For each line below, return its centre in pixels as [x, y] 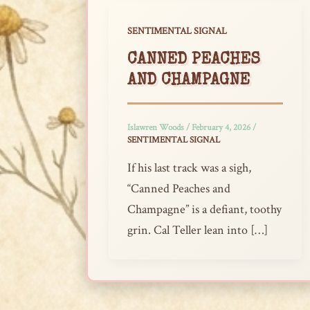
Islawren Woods [157, 128]
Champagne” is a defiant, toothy [204, 209]
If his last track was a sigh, [189, 167]
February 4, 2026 [222, 128]
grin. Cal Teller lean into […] [198, 230]
